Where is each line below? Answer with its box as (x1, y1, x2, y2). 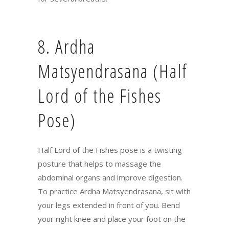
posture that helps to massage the (38, 158, 161, 169)
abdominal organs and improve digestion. (38, 172, 182, 182)
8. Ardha (38, 34, 95, 59)
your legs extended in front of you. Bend (38, 199, 180, 210)
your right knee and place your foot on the (38, 213, 186, 224)
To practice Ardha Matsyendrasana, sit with (38, 186, 191, 196)
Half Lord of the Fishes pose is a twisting (38, 144, 182, 155)
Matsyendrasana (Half (38, 58, 188, 84)
